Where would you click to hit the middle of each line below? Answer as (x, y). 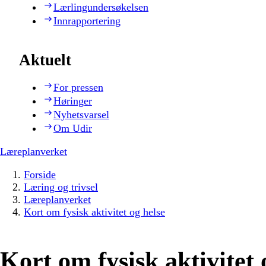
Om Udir (73, 129)
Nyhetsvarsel (81, 115)
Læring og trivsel (61, 187)
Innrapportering (87, 20)
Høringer (73, 101)
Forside (40, 175)
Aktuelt (45, 60)
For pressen (78, 88)
